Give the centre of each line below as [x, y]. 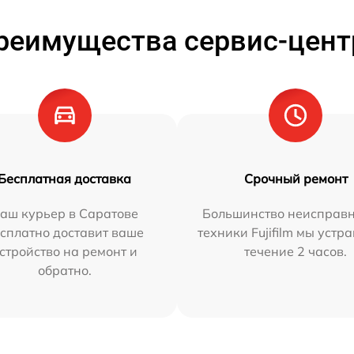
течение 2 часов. [296, 251]
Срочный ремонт [296, 178]
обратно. [64, 270]
